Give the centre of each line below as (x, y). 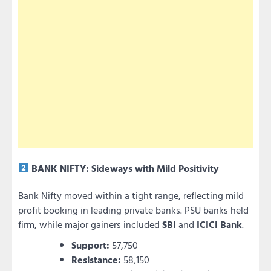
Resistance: (96, 260)
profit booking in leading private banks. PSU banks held (133, 210)
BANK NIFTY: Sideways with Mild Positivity (124, 168)
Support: (90, 245)
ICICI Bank (219, 225)
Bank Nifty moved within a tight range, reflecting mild (131, 196)
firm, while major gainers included (90, 225)
